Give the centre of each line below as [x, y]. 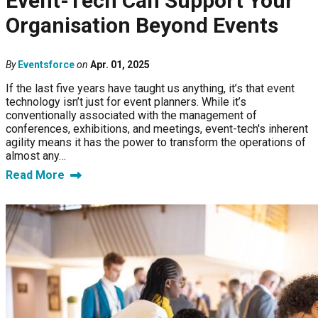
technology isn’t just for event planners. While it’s [126, 102]
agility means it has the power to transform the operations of [156, 143]
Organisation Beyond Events [142, 26]
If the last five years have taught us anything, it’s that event [150, 89]
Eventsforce [46, 65]
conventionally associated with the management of [131, 116]
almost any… [36, 156]
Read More [35, 175]
